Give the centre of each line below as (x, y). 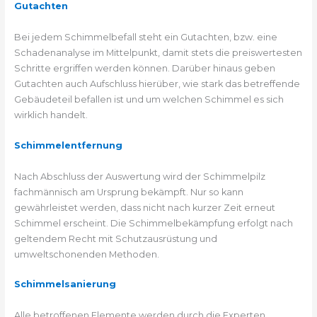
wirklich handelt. (51, 115)
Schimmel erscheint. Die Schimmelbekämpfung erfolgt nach (153, 223)
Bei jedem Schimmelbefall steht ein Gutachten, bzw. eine (145, 38)
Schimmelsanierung (65, 284)
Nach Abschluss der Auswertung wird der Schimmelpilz (139, 176)
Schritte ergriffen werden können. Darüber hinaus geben (144, 69)
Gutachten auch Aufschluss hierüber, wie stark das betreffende (157, 84)
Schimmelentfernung (68, 145)
